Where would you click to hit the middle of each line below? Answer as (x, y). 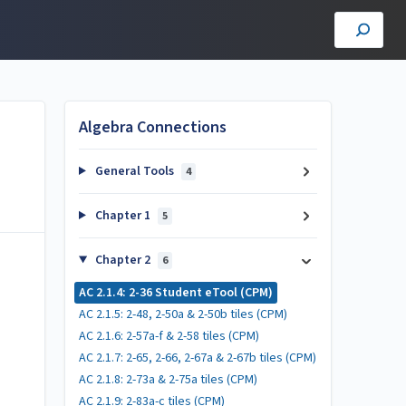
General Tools (134, 171)
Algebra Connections (153, 127)
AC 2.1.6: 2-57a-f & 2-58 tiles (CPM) (169, 336)
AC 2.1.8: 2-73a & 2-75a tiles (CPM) (168, 380)
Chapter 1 (122, 216)
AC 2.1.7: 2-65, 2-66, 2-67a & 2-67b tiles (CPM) (198, 358)
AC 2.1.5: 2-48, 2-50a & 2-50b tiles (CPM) (183, 314)
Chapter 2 (122, 260)
